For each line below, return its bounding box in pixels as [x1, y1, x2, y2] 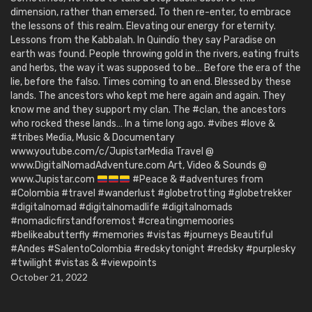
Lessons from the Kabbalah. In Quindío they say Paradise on [10, 34, 276, 47]
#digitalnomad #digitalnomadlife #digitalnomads [10, 201, 233, 214]
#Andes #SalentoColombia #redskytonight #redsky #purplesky [10, 243, 296, 256]
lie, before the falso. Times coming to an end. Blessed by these [10, 76, 291, 88]
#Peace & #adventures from [130, 173, 263, 186]
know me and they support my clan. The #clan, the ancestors [10, 104, 286, 116]
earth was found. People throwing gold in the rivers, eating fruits [10, 48, 299, 61]
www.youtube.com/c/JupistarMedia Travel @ [10, 146, 214, 158]
